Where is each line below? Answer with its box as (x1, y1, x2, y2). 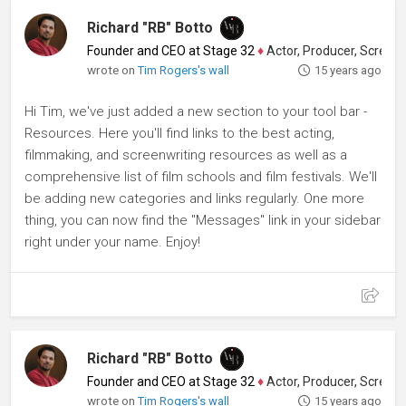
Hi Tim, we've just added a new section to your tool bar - (24, 103, 367, 120)
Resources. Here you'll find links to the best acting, (24, 125, 334, 141)
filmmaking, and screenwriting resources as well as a (24, 147, 347, 163)
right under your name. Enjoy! (24, 234, 200, 250)
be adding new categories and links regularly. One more (24, 190, 364, 207)
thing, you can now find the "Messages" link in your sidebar (24, 212, 381, 228)
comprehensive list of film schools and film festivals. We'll (24, 169, 377, 185)
